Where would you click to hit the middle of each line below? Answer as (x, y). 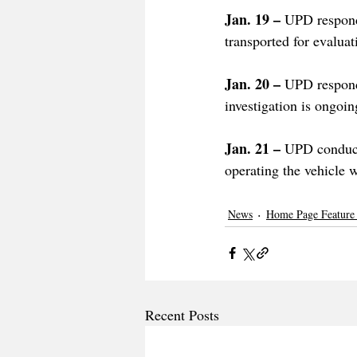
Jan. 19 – (255, 19)
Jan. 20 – (255, 83)
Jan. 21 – (255, 148)
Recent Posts (182, 314)
